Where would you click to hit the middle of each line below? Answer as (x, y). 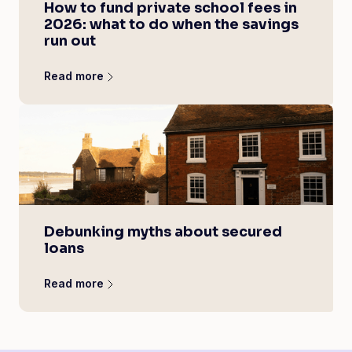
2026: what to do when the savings (171, 24)
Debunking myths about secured (163, 232)
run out (70, 41)
